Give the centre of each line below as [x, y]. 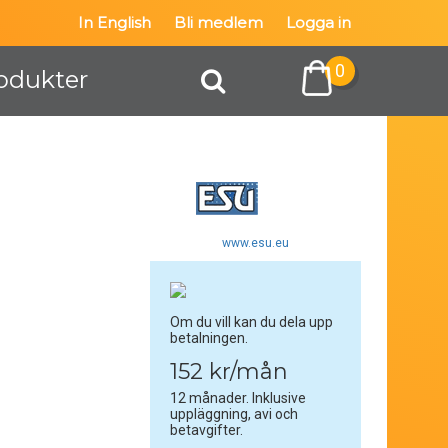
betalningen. [209, 338]
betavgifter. [207, 430]
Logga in [318, 22]
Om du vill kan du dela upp [252, 322]
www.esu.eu [256, 243]
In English [114, 22]
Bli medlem [218, 22]
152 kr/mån [229, 372]
